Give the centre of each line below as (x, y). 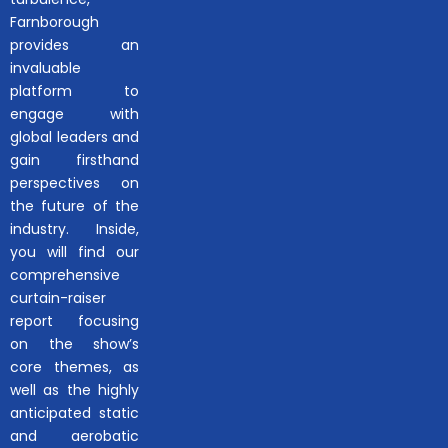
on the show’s (75, 344)
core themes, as (75, 367)
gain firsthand (75, 160)
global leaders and (75, 137)
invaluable (45, 68)
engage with (75, 114)
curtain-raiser (58, 298)
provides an (75, 45)
